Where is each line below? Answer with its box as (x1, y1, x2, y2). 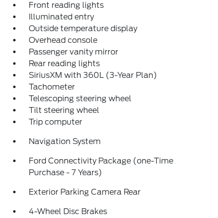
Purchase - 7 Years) (29, 168, 103, 178)
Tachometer (29, 82, 75, 92)
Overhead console (29, 36, 98, 45)
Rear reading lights (29, 59, 100, 69)
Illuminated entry (29, 12, 94, 22)
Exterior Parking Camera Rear (29, 187, 141, 197)
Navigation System (29, 137, 101, 146)
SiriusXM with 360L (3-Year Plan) (29, 71, 158, 80)
